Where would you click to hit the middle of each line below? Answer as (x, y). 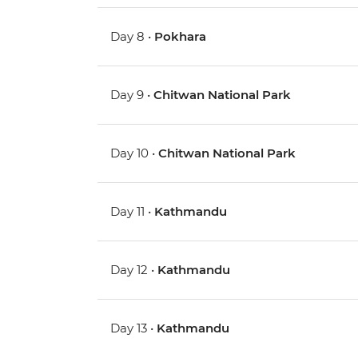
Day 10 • (135, 153)
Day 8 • (133, 37)
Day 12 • (134, 270)
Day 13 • (134, 328)
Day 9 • (132, 95)
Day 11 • (133, 212)
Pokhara (181, 37)
